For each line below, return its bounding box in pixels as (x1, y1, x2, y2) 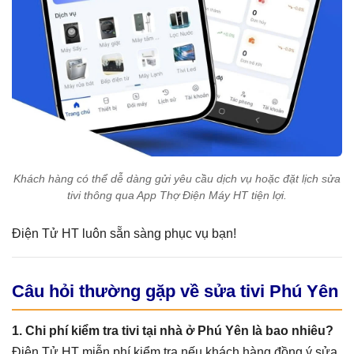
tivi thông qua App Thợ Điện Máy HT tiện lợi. (67, 189, 287, 202)
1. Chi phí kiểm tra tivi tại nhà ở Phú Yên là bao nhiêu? (12, 324, 333, 338)
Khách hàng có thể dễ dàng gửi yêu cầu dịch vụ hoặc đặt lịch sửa (13, 172, 341, 186)
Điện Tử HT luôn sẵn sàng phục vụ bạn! (12, 227, 236, 241)
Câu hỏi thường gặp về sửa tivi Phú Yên (12, 281, 338, 302)
